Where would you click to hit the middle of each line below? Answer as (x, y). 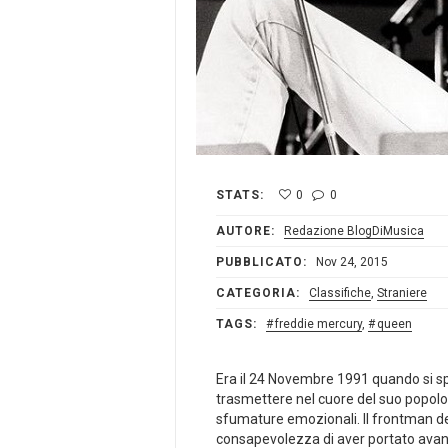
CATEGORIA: (258, 293)
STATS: (240, 195)
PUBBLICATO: (261, 262)
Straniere (402, 293)
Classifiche (340, 293)
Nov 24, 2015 (350, 262)
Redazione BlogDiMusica (354, 231)
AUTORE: (245, 231)
